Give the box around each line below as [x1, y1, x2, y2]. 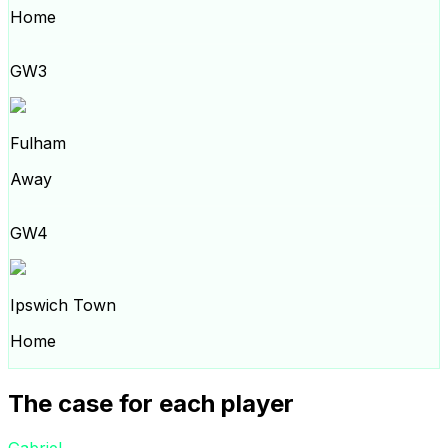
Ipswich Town [10, 295, 116, 315]
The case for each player [8, 388, 294, 418]
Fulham [10, 133, 66, 153]
